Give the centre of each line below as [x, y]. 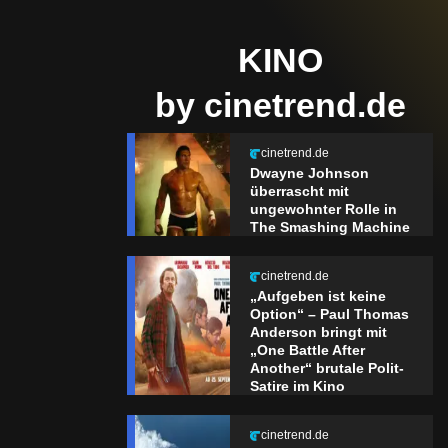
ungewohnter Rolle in [323, 209]
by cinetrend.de [280, 105]
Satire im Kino [297, 386]
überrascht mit [299, 191]
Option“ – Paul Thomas [329, 314]
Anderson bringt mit [318, 332]
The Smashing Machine [329, 227]
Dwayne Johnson [309, 173]
